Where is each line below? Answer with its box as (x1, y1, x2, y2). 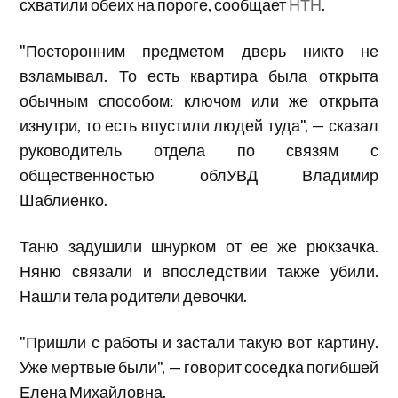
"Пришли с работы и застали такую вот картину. (20, 331, 378, 352)
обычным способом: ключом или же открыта (20, 90, 378, 110)
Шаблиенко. (20, 189, 108, 210)
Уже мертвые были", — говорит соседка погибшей (20, 356, 378, 377)
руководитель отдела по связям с (20, 139, 378, 160)
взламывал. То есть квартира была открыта (20, 65, 378, 85)
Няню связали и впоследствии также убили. (20, 260, 378, 281)
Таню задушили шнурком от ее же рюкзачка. (20, 235, 378, 256)
